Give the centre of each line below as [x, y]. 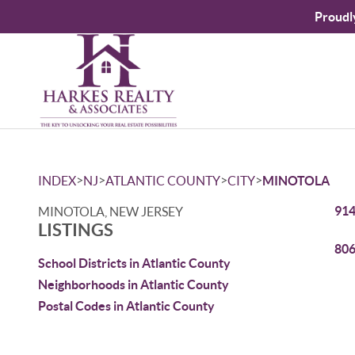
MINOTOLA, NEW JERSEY [111, 212]
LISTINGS [76, 229]
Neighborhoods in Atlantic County [134, 284]
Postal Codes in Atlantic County [126, 306]
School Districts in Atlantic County [134, 263]
